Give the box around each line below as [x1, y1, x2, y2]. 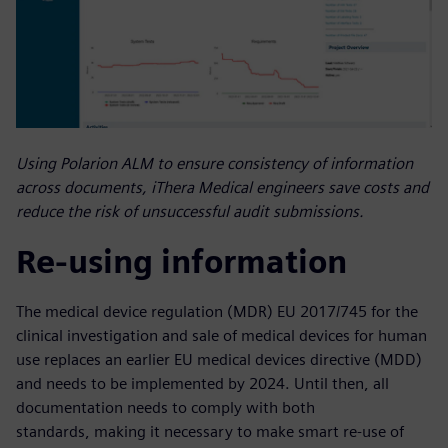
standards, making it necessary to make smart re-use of [16, 422, 404, 442]
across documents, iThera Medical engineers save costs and [16, 178, 429, 198]
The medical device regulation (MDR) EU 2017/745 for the [16, 302, 418, 322]
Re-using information [16, 242, 347, 282]
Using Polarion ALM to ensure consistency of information [16, 154, 413, 174]
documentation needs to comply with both [16, 398, 315, 418]
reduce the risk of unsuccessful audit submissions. [16, 202, 364, 222]
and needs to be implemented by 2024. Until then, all [16, 374, 389, 394]
